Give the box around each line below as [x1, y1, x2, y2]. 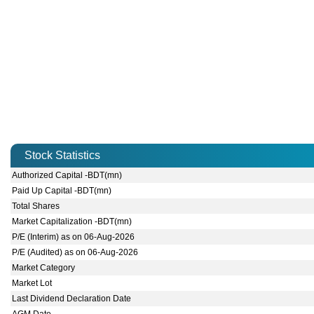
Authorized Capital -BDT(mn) [12, 170, 123, 181]
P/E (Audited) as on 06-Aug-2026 [12, 247, 139, 258]
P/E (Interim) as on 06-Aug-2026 [12, 232, 135, 243]
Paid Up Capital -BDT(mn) [12, 186, 112, 196]
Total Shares [12, 201, 60, 212]
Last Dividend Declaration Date [12, 294, 132, 304]
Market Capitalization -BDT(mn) [12, 217, 132, 227]
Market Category [12, 263, 76, 273]
